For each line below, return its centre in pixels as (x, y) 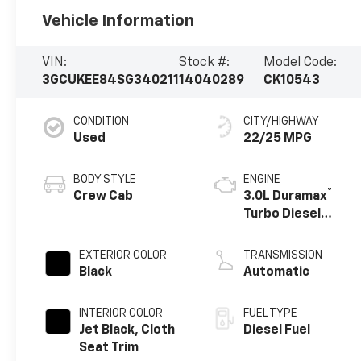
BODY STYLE (105, 179)
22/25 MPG (278, 138)
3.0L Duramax (286, 196)
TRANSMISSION (283, 255)
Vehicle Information (118, 21)
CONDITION (102, 121)
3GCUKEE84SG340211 (111, 80)
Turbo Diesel (282, 214)
